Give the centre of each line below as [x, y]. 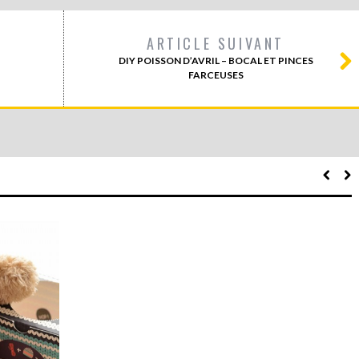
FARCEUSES [216, 75]
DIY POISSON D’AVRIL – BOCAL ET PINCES [216, 61]
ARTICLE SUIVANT [216, 43]
